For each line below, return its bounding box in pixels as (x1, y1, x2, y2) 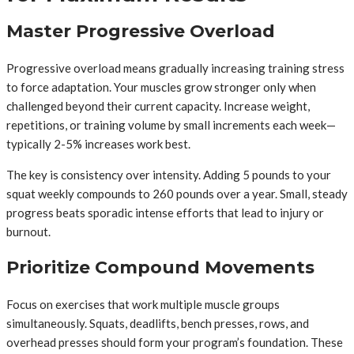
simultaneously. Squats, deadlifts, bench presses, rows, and (6, 315, 309, 330)
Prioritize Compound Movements (6, 256, 314, 278)
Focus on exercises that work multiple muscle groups (6, 296, 280, 311)
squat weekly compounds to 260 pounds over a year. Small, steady (6, 186, 348, 201)
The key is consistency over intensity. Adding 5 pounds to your (6, 167, 331, 182)
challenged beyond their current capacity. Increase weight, (6, 98, 310, 113)
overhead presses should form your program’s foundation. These (6, 334, 343, 349)
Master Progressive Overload (6, 20, 275, 42)
